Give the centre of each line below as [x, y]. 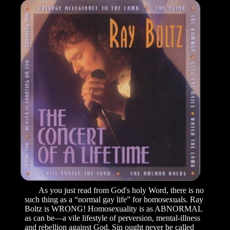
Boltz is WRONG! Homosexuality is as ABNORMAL [113, 209]
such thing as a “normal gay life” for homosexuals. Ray [114, 200]
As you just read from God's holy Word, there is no [114, 190]
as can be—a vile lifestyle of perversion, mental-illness [112, 218]
